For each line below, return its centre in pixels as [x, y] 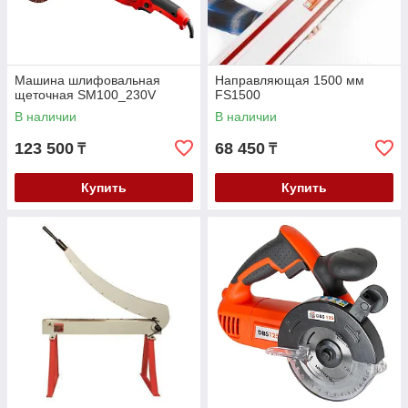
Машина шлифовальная [87, 81]
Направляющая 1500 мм [290, 81]
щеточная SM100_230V [85, 95]
